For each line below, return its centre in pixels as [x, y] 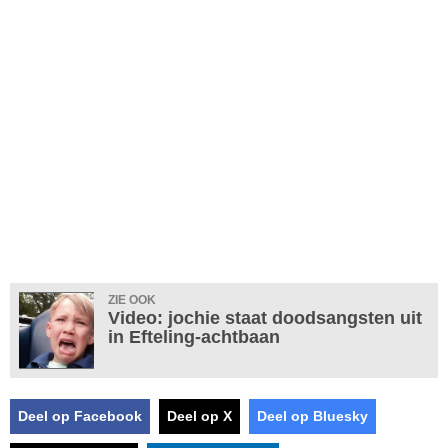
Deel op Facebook [80, 416]
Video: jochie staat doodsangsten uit [265, 318]
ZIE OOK [132, 300]
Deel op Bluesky [312, 416]
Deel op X [199, 416]
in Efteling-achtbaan [194, 337]
